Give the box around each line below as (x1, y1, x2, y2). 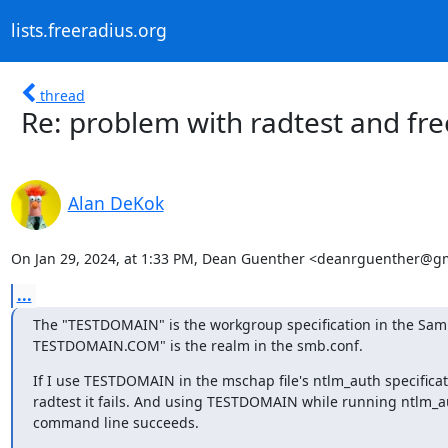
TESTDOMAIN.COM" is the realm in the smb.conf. (32, 335, 363, 355)
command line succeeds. (32, 412, 199, 432)
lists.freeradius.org (10, 18, 167, 43)
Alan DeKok (67, 190, 164, 215)
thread (40, 85, 85, 105)
